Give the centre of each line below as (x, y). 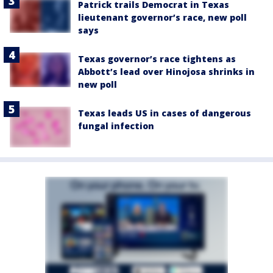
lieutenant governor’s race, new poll (162, 18)
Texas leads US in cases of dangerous (165, 113)
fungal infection (116, 126)
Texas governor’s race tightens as (157, 59)
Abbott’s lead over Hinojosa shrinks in (166, 72)
